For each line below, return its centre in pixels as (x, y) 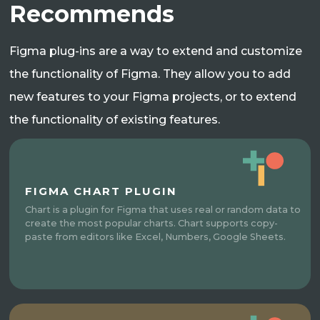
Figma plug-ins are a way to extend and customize (156, 51)
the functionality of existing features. (115, 120)
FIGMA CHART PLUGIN (101, 191)
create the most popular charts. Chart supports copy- (152, 223)
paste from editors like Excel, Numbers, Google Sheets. (156, 237)
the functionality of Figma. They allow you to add (150, 74)
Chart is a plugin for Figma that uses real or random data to (163, 210)
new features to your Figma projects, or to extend (153, 97)
